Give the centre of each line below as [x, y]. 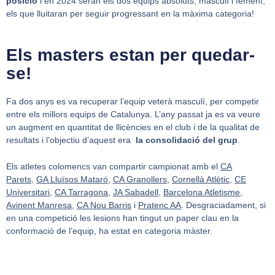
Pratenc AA [160, 205]
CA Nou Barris [104, 205]
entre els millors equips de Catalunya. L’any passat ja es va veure [133, 114]
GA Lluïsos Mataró [72, 180]
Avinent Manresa [39, 205]
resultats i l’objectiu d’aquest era [71, 140]
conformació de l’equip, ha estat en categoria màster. [109, 231]
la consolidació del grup [187, 140]
